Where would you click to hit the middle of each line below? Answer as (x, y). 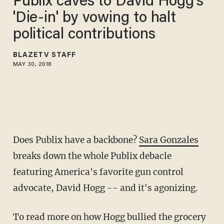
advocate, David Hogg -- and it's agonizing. (105, 188)
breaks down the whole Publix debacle (92, 156)
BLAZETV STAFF (44, 55)
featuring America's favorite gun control (98, 172)
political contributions (84, 35)
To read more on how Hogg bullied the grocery (109, 217)
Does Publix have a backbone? (76, 140)
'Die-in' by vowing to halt (94, 18)
